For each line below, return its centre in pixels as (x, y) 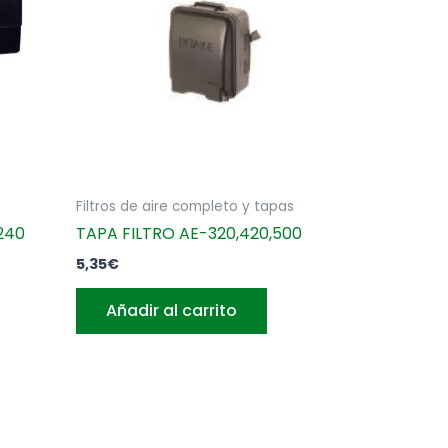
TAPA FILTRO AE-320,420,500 (189, 234)
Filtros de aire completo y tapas (185, 206)
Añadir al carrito (171, 311)
